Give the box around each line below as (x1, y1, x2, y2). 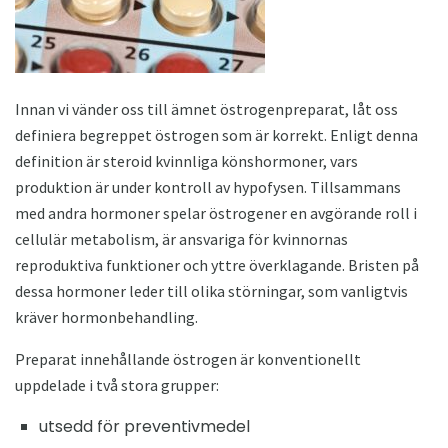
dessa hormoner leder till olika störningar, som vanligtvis (15, 280, 408, 301)
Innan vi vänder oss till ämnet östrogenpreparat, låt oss (15, 98, 398, 119)
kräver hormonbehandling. (15, 306, 198, 327)
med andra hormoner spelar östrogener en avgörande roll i (15, 202, 417, 223)
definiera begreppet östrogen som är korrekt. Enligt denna (15, 124, 418, 145)
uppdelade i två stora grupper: (15, 374, 219, 395)
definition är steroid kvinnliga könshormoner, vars (15, 150, 358, 171)
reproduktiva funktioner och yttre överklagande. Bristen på (15, 254, 419, 275)
